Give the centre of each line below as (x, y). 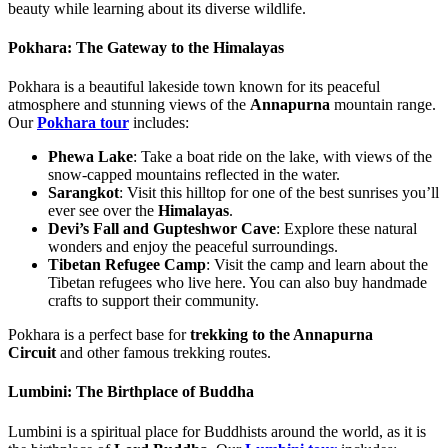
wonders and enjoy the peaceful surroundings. (193, 247)
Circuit (32, 353)
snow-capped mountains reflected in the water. (194, 175)
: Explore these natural (346, 229)
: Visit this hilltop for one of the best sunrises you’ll (279, 193)
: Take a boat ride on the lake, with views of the (282, 157)
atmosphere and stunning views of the (129, 105)
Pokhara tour (83, 123)
